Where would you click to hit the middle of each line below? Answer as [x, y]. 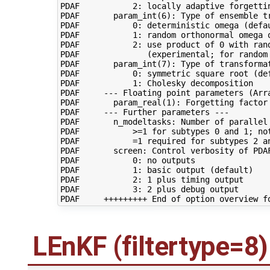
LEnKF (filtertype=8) [150, 247]
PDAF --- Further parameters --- [144, 112]
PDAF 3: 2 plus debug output [149, 189]
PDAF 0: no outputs [127, 160]
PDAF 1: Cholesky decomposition [156, 83]
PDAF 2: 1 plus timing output [152, 179]
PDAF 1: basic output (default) [156, 170]
